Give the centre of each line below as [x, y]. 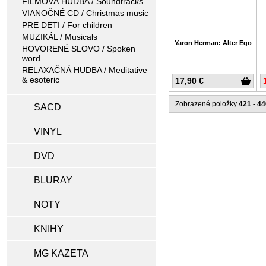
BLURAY [53, 180]
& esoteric [41, 80]
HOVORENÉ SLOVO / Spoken [79, 49]
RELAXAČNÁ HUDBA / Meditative [85, 70]
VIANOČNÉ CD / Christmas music [85, 13]
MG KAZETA [61, 253]
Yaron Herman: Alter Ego [213, 43]
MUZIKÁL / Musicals [60, 37]
